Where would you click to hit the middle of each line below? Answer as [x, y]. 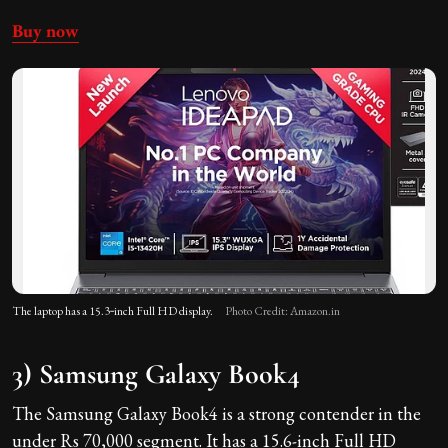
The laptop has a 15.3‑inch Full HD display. [112, 311]
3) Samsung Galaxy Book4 [156, 374]
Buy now [45, 31]
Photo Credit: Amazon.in [282, 311]
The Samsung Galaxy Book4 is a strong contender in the [216, 414]
